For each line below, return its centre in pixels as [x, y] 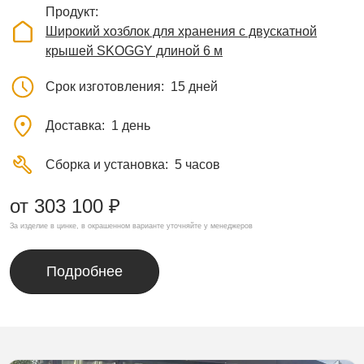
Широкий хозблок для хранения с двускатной [181, 32]
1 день [131, 126]
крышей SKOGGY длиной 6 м [134, 51]
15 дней [194, 87]
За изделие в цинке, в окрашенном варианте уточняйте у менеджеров [131, 226]
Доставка [74, 126]
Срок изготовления [103, 87]
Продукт [70, 12]
